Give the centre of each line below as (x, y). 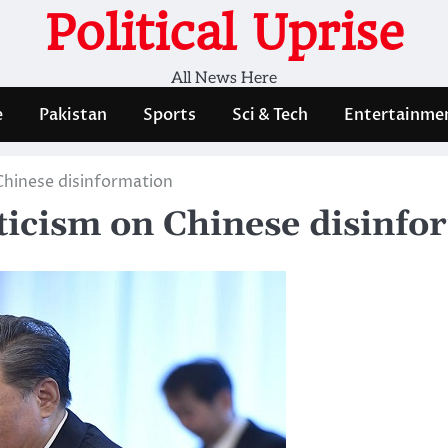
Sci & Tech (270, 114)
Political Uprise (224, 33)
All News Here (224, 78)
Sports (169, 114)
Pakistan (73, 114)
